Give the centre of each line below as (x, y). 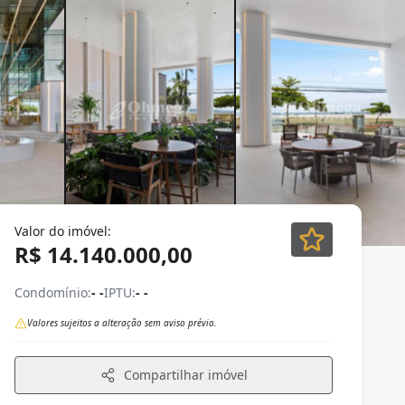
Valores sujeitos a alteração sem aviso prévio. (122, 323)
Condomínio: (53, 292)
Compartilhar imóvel (185, 375)
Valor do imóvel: (63, 231)
